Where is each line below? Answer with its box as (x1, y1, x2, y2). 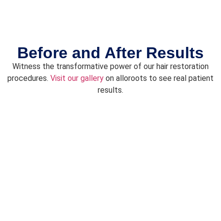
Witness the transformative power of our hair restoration (12, 62, 209, 72)
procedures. (7, 74, 50, 83)
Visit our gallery (50, 74, 104, 83)
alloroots (116, 74, 147, 83)
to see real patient (147, 74, 214, 83)
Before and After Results (17, 44, 204, 62)
